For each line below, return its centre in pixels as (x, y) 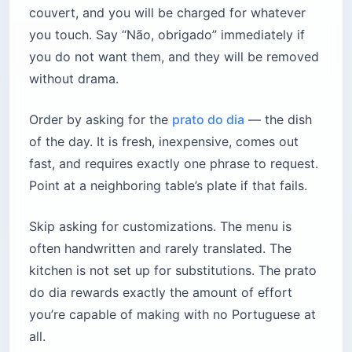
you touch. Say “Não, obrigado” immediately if (167, 34)
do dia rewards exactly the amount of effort (161, 292)
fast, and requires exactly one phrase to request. (174, 163)
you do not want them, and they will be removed (174, 56)
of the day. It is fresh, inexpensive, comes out (164, 141)
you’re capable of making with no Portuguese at (172, 314)
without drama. (74, 78)
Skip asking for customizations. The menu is (160, 226)
